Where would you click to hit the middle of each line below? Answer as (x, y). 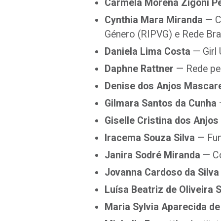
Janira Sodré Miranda (152, 155)
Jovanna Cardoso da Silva (162, 172)
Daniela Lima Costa (147, 52)
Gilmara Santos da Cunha (161, 103)
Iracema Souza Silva (150, 138)
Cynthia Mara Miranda (154, 20)
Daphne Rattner (139, 69)
